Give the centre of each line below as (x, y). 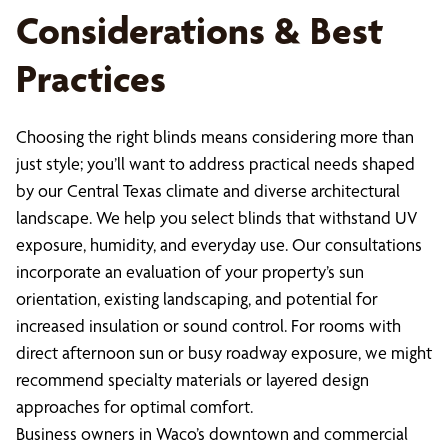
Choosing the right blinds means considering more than (215, 136)
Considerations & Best (199, 30)
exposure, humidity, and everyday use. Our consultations (219, 244)
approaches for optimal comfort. (134, 406)
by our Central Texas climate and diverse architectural (208, 190)
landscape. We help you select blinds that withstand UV (216, 217)
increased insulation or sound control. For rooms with (208, 325)
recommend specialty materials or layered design (192, 379)
